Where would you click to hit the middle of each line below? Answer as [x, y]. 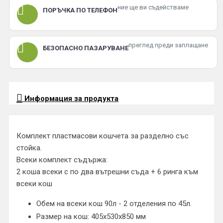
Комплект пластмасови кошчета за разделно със [103, 136]
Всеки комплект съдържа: [62, 160]
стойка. [29, 148]
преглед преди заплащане [168, 45]
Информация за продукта [70, 98]
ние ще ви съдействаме [153, 7]
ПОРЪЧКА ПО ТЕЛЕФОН [80, 10]
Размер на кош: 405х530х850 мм [91, 216]
